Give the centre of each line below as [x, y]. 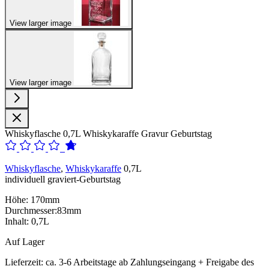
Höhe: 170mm [32, 199]
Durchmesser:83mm [43, 210]
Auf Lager [25, 241]
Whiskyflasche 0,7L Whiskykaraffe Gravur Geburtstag [108, 133]
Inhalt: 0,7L [27, 221]
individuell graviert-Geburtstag [63, 179]
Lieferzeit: [24, 262]
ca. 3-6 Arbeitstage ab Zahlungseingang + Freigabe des [150, 262]
